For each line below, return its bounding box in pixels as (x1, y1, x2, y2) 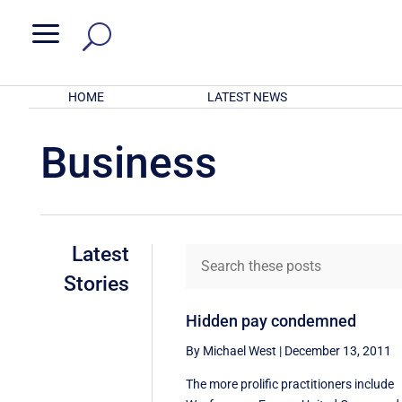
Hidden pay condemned (186, 310, 357, 330)
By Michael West (186, 343, 277, 358)
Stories (63, 271, 129, 296)
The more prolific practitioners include (186, 376, 395, 391)
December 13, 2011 (284, 343, 392, 358)
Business (40, 136, 218, 188)
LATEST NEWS (206, 90, 287, 104)
